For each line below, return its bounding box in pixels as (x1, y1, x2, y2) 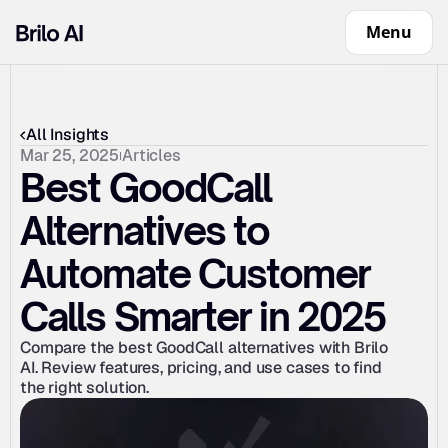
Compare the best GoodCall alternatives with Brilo (20, 337, 389, 358)
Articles (122, 146, 181, 165)
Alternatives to (20, 207, 270, 254)
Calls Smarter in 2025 (20, 293, 386, 340)
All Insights (26, 124, 110, 145)
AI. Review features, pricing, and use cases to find (20, 357, 382, 378)
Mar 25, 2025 (20, 146, 120, 165)
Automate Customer (20, 250, 370, 297)
